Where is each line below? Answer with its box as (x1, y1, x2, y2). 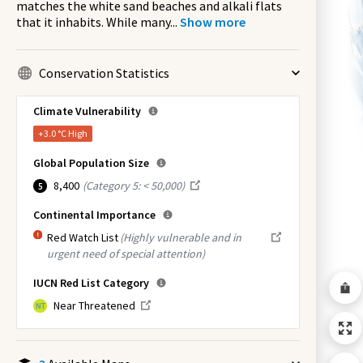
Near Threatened (53, 298, 135, 313)
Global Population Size (33, 156, 149, 170)
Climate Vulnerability (33, 104, 141, 118)
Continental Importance (33, 207, 156, 222)
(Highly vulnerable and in (119, 230, 241, 245)
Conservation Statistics (39, 65, 169, 81)
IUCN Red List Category (33, 275, 149, 290)
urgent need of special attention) (46, 246, 205, 261)
